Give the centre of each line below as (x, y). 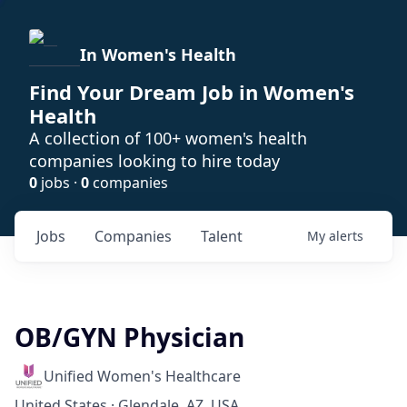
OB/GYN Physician (129, 337)
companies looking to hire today (154, 161)
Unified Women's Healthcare (142, 376)
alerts (346, 236)
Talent (222, 236)
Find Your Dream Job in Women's (192, 92)
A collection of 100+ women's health (168, 138)
